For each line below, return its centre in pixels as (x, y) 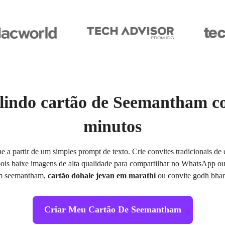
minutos (113, 126)
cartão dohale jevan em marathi (102, 176)
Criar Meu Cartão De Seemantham (113, 210)
